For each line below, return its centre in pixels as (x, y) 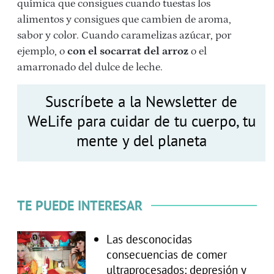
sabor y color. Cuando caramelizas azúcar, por (124, 35)
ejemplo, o (42, 51)
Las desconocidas (149, 239)
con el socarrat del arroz (128, 51)
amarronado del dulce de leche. (90, 67)
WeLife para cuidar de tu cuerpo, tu (141, 121)
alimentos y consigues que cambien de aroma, (124, 19)
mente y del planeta (141, 140)
